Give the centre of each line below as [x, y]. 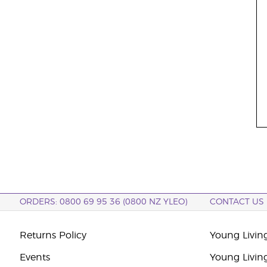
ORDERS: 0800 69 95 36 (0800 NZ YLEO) [103, 202]
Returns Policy [53, 235]
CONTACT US [237, 202]
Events [35, 257]
